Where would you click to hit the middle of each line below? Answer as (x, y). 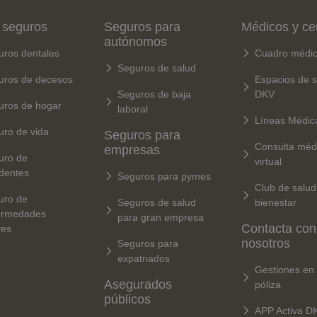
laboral (133, 109)
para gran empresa (161, 217)
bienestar (275, 202)
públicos (128, 299)
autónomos (136, 41)
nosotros (265, 243)
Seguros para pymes (165, 176)
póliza (267, 284)
